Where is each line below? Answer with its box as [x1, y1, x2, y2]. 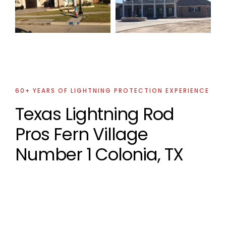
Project [51, 22, 84, 36]
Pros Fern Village [15, 122, 148, 146]
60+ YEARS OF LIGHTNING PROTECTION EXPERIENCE [15, 86, 209, 95]
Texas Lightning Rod [15, 101, 174, 126]
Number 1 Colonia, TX [15, 142, 183, 166]
